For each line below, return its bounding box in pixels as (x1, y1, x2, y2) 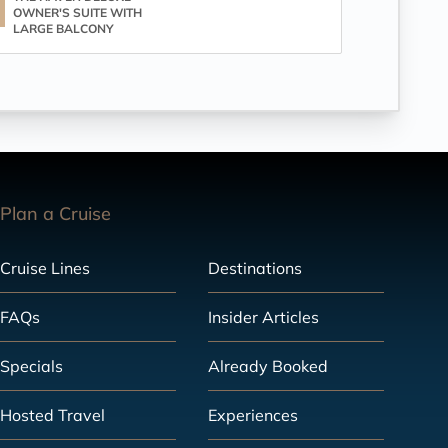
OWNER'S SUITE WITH (13, 5, 142, 20)
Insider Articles (208, 307, 319, 327)
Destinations (208, 258, 302, 278)
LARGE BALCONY (13, 21, 114, 36)
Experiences (208, 405, 298, 425)
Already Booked (208, 356, 328, 376)
